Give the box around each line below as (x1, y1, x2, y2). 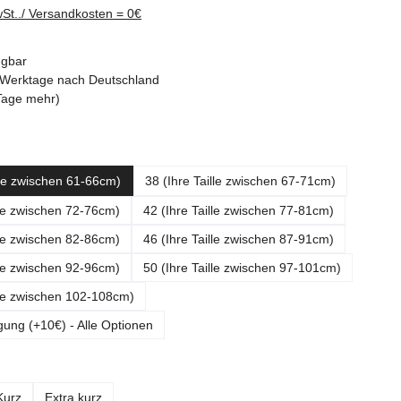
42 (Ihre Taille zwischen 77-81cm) (143, 203, 334, 218)
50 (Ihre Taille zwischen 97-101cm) (143, 260, 341, 276)
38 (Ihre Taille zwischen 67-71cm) (145, 174, 336, 189)
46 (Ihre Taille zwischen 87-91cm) (143, 232, 334, 247)
